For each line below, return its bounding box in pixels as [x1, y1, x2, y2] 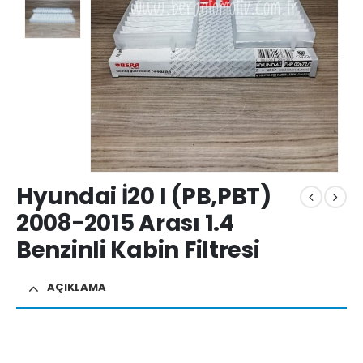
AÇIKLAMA [47, 279, 106, 295]
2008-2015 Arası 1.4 [16, 207, 234, 240]
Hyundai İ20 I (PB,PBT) [16, 181, 271, 213]
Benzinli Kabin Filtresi [16, 234, 260, 267]
